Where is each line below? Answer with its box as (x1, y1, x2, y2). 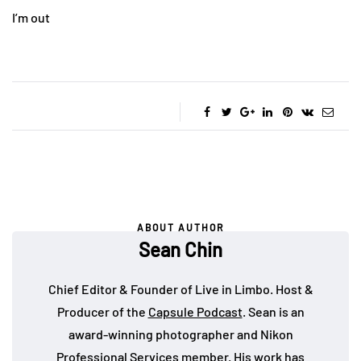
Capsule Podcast (147, 303, 243, 319)
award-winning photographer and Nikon (68, 326, 293, 342)
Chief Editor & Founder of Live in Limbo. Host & (48, 280, 313, 297)
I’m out (12, 9, 50, 25)
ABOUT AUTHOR (137, 221, 224, 233)
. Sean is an (242, 303, 305, 319)
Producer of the (56, 303, 148, 319)
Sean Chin (139, 237, 222, 261)
